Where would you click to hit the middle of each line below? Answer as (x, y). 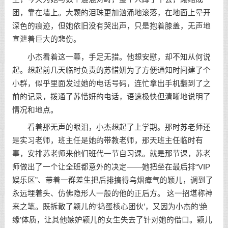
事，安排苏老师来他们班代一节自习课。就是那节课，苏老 (111, 154)
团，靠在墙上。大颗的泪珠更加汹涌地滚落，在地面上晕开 (111, 12)
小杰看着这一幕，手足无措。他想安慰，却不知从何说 (111, 57)
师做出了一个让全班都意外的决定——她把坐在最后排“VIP (111, 167)
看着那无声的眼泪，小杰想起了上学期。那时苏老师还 (111, 127)
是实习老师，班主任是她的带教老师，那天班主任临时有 (107, 141)
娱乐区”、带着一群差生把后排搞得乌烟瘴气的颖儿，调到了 (112, 180)
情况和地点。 (35, 110)
